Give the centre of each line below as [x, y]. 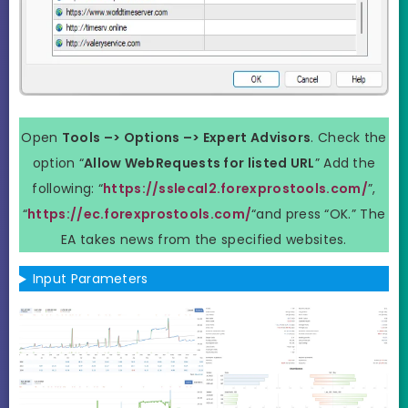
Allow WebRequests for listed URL [199, 163]
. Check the [349, 137]
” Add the [345, 163]
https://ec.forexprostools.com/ [140, 214]
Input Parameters [90, 279]
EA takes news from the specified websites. [204, 239]
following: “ [68, 188]
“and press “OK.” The [319, 214]
